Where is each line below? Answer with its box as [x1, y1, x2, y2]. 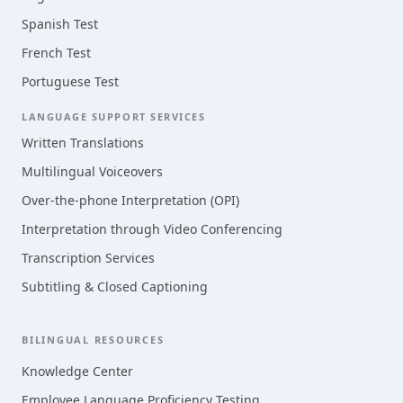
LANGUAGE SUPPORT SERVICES [22, 110, 206, 123]
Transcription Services [22, 249, 155, 266]
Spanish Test [22, 15, 98, 32]
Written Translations [22, 134, 144, 151]
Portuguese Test [22, 73, 119, 90]
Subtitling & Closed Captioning [22, 278, 208, 295]
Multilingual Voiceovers [22, 163, 163, 180]
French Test [22, 44, 91, 61]
